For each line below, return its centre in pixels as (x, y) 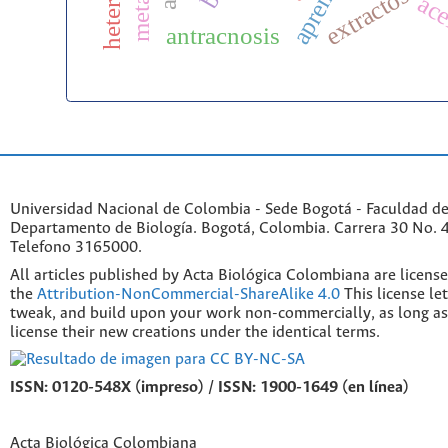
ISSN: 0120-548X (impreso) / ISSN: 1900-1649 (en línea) (209, 387)
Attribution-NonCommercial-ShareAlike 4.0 (188, 294)
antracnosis (223, 35)
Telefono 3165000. (76, 247)
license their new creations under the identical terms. (195, 332)
